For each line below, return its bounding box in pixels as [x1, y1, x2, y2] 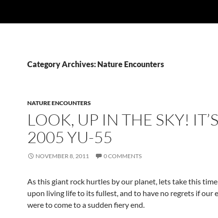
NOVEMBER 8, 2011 [36, 152, 89, 160]
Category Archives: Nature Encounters [27, 59, 164, 69]
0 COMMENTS [104, 152, 142, 160]
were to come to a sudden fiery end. [27, 200, 145, 209]
